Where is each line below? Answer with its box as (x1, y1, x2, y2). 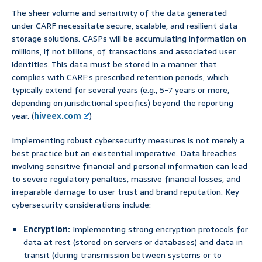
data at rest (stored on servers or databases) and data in (23, 236, 243, 249)
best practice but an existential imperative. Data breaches (12, 147, 237, 160)
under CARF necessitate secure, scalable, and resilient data (12, 19, 237, 33)
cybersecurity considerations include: (12, 198, 151, 212)
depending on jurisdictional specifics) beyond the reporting (12, 96, 233, 110)
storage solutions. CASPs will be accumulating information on (12, 32, 246, 46)
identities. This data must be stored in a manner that (12, 58, 217, 71)
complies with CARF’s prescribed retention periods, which (12, 71, 229, 84)
